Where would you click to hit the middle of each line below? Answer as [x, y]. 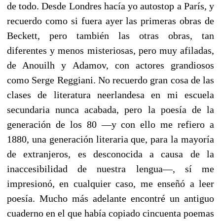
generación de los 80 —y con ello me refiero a [110, 124]
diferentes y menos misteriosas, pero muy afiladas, [110, 50]
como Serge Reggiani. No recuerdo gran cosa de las [110, 80]
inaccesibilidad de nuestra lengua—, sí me [110, 168]
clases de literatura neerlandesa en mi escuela [110, 94]
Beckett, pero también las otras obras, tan [110, 35]
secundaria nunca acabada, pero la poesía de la [110, 109]
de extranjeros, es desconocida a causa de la [110, 154]
